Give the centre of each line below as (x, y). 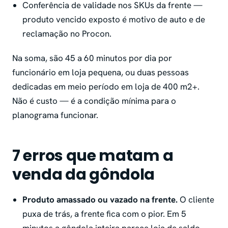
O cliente (196, 200)
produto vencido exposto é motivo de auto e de (114, 20)
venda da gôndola (84, 175)
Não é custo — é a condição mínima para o (94, 101)
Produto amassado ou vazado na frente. (100, 200)
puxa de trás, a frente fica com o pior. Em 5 (104, 214)
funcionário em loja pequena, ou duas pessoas (101, 73)
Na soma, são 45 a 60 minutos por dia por (92, 58)
